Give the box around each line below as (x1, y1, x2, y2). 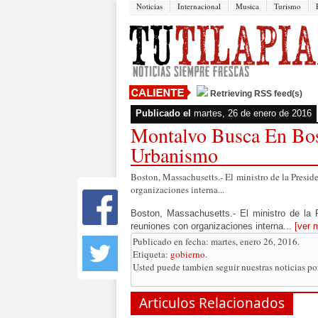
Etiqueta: (133, 248, 170, 261)
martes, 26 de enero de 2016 (194, 108, 312, 119)
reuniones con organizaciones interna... (131, 221, 295, 231)
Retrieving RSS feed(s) (208, 89, 302, 99)
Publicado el (136, 108, 194, 119)
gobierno (170, 248, 205, 261)
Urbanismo (131, 141, 218, 168)
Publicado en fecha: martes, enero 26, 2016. (133, 235, 300, 248)
